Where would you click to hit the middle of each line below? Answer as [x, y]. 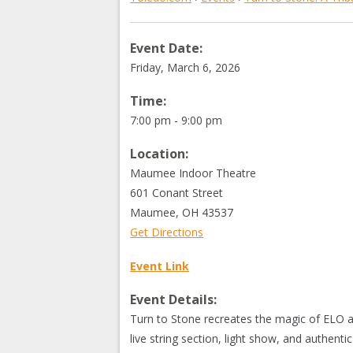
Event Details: [174, 299]
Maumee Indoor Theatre [193, 173]
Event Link [160, 266]
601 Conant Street [177, 193]
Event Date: [167, 48]
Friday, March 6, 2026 [186, 67]
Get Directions [167, 232]
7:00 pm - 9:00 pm [176, 120]
